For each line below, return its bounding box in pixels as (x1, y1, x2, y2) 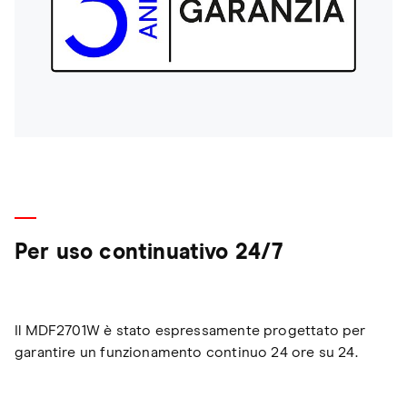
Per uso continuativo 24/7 (15, 241, 283, 263)
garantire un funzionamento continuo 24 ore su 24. (15, 344, 358, 360)
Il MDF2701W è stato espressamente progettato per (15, 323, 366, 338)
